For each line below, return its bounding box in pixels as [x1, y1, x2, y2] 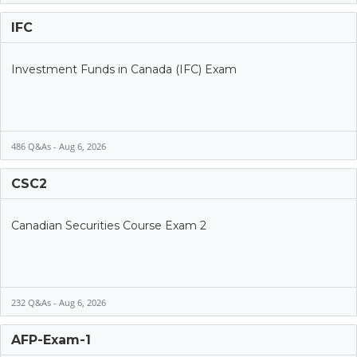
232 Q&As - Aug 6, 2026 [10, 296, 106, 308]
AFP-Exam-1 [10, 331, 91, 347]
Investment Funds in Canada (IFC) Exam [10, 61, 237, 76]
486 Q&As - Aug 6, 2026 [10, 139, 106, 152]
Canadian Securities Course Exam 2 [10, 218, 206, 233]
